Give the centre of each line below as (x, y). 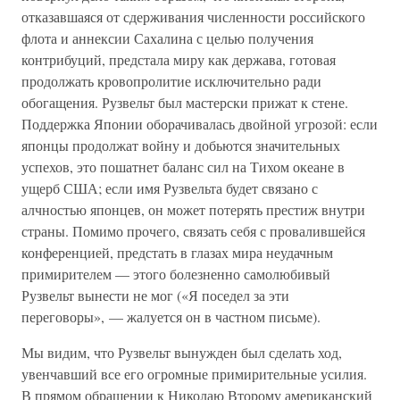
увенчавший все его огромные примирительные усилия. (194, 374)
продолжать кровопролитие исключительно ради (171, 81)
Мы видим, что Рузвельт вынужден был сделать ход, (182, 352)
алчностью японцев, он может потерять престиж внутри (193, 209)
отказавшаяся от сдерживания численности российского (193, 17)
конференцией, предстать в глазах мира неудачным (177, 252)
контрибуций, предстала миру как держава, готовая (179, 59)
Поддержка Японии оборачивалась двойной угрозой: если (200, 124)
